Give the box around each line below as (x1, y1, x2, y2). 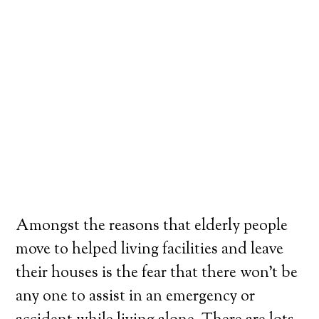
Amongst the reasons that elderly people (16, 215, 288, 238)
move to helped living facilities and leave (16, 239, 284, 261)
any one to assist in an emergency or (16, 286, 256, 308)
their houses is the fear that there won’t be (16, 262, 298, 285)
